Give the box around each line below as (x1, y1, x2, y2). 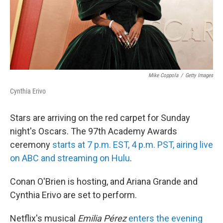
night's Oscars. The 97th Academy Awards (10, 126, 177, 136)
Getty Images (185, 72, 213, 79)
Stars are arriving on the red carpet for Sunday (10, 112, 190, 123)
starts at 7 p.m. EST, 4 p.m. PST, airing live (52, 139, 213, 150)
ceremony (10, 139, 52, 150)
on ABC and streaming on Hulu (10, 153, 130, 163)
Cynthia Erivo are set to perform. (10, 190, 137, 200)
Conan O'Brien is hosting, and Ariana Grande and (10, 176, 198, 187)
